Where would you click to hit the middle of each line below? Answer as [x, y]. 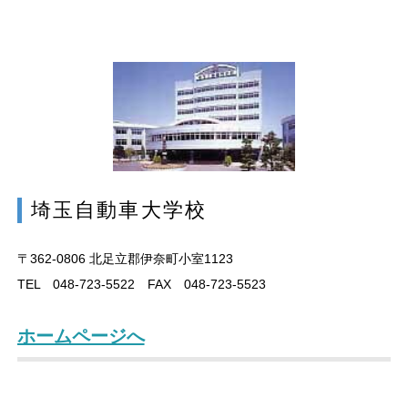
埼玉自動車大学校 [119, 209]
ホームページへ [81, 336]
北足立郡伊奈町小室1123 [159, 258]
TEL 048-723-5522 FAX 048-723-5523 [141, 284]
